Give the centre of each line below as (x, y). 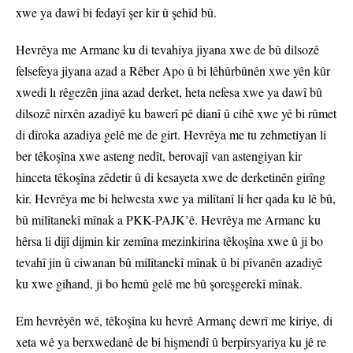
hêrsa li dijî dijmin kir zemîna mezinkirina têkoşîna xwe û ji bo (169, 241)
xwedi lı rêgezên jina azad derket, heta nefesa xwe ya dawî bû (169, 92)
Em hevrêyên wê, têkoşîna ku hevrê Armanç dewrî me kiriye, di (174, 321)
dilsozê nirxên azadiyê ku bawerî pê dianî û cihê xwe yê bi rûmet (176, 113)
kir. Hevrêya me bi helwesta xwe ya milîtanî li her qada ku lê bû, (176, 199)
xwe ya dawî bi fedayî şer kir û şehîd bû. (118, 13)
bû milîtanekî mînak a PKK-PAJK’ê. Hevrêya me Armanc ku (168, 220)
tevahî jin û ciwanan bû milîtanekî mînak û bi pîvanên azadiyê (169, 262)
